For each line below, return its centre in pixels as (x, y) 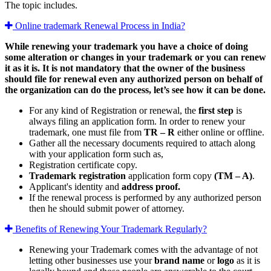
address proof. (151, 187)
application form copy (170, 176)
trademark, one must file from (87, 132)
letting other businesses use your (90, 261)
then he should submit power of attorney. (107, 209)
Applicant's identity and (75, 187)
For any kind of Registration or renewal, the (113, 111)
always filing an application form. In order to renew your (137, 122)
